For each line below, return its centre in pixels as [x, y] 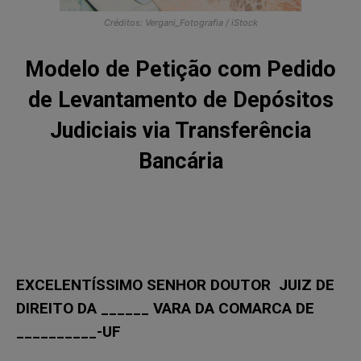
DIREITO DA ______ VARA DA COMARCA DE [165, 308]
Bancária [180, 161]
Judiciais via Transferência [180, 130]
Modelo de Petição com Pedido [180, 69]
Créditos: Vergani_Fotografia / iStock [180, 22]
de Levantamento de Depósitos [180, 100]
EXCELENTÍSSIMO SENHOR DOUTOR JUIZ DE [175, 284]
